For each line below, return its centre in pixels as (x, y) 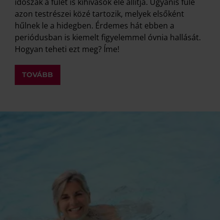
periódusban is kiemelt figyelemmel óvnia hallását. (108, 37)
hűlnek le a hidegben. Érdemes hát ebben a (95, 25)
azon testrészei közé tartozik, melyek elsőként (99, 14)
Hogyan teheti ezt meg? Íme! (67, 49)
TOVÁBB (38, 74)
